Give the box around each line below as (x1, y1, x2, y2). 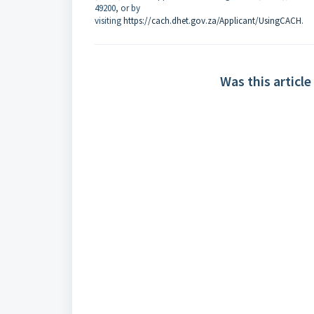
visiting (95, 15, 123, 27)
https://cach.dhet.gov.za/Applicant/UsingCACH (123, 15, 301, 27)
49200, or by (95, 2, 140, 14)
